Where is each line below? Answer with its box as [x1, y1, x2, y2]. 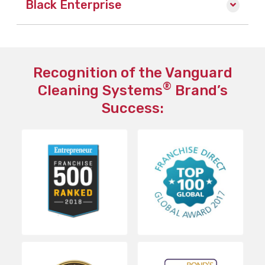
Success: [101, 99, 164, 117]
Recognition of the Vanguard [33, 64, 232, 81]
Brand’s [171, 82, 228, 99]
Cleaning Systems [37, 82, 163, 99]
